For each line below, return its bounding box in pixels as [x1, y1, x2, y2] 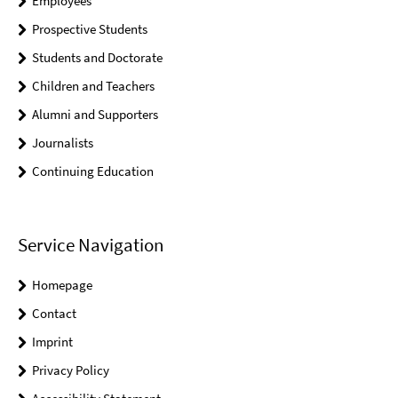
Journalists [32, 134, 93, 152]
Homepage [32, 275, 92, 293]
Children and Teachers [32, 77, 155, 95]
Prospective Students [32, 20, 147, 38]
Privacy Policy [32, 361, 109, 378]
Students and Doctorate [32, 49, 163, 67]
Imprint [32, 332, 73, 350]
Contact [32, 304, 76, 322]
